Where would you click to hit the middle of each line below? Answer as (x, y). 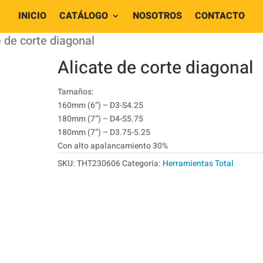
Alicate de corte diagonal (156, 68)
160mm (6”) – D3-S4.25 (101, 105)
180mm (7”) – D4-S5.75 (101, 119)
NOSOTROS (157, 16)
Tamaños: (76, 92)
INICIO (32, 16)
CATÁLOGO (83, 16)
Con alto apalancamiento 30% (113, 146)
